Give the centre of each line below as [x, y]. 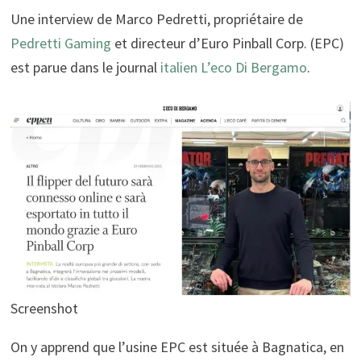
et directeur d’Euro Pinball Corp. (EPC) [229, 44]
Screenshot [44, 308]
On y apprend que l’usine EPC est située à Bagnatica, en [177, 346]
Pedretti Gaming [62, 44]
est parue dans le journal [85, 68]
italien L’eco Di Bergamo [233, 68]
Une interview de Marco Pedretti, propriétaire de [156, 19]
